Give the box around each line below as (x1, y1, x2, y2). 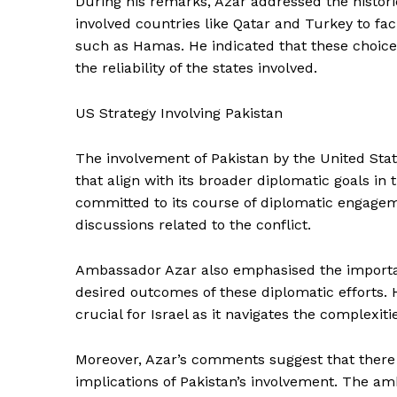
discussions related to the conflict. (75, 215, 311, 233)
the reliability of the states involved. (75, 58, 317, 76)
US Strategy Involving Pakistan (75, 104, 283, 121)
